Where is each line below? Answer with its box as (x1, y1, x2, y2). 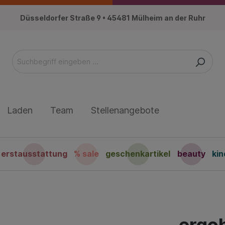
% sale (74, 149, 99, 159)
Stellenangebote (91, 105, 159, 116)
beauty (177, 149, 205, 159)
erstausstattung (1, 149, 68, 159)
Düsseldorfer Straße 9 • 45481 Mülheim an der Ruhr (20, 13, 205, 22)
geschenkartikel (105, 149, 171, 159)
